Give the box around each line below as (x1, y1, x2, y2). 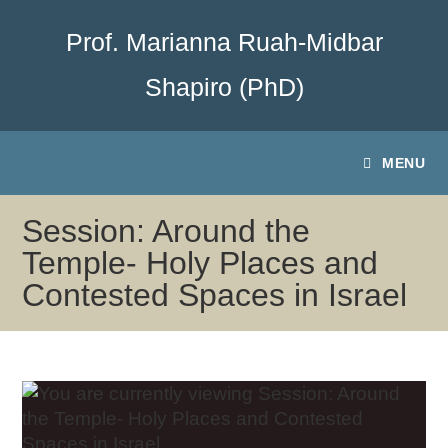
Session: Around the (22, 213, 311, 249)
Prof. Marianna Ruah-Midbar (65, 28, 383, 56)
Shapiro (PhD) (144, 73, 304, 101)
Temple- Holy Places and (22, 245, 379, 281)
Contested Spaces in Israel (22, 277, 408, 313)
